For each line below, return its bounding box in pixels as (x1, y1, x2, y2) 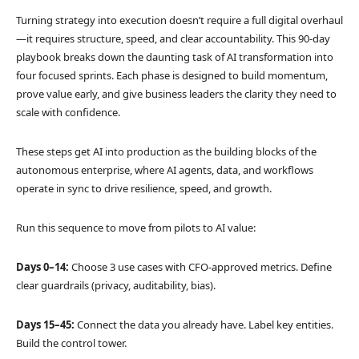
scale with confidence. (16, 104, 123, 119)
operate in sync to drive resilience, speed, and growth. (16, 180, 274, 196)
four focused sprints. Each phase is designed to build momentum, (16, 67, 328, 83)
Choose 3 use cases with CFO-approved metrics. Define (69, 259, 332, 274)
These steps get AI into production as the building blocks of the (16, 143, 317, 159)
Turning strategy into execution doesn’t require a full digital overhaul (16, 12, 343, 27)
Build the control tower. (16, 335, 129, 350)
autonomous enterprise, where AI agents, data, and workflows (16, 162, 313, 177)
